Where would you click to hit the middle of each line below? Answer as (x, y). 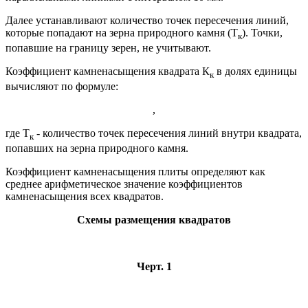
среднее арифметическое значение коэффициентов (124, 184)
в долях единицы (255, 71)
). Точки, (262, 32)
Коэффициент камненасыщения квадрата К (108, 71)
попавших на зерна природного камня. (97, 148)
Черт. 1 (154, 267)
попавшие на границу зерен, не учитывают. (108, 48)
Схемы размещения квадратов (154, 220)
